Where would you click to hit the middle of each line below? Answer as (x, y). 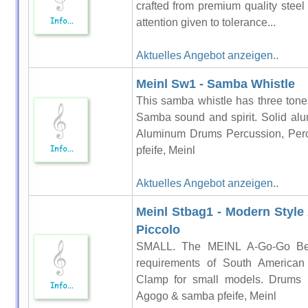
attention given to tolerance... (206, 22)
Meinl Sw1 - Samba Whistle (215, 84)
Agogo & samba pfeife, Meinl (206, 296)
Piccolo (158, 230)
